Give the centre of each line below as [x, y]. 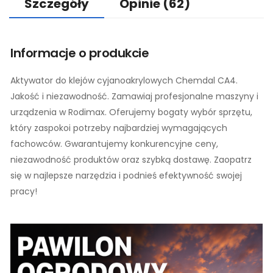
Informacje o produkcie [80, 53]
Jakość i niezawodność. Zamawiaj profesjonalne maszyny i [134, 96]
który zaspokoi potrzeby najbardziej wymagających [119, 128]
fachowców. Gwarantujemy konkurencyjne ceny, [114, 144]
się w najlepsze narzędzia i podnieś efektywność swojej [126, 175]
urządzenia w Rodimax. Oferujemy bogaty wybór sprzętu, [131, 112]
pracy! [24, 191]
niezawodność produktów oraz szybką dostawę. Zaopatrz [131, 159]
